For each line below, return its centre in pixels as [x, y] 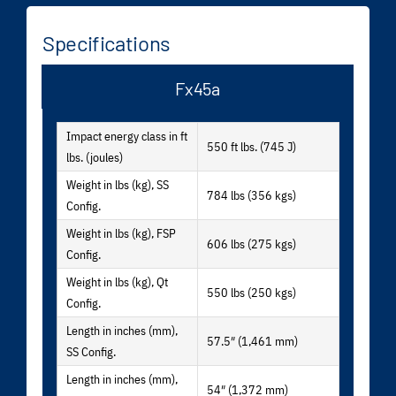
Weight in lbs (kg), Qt [117, 282]
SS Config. [91, 352]
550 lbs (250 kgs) [251, 293]
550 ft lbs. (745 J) [251, 147]
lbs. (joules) [95, 158]
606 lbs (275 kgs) [251, 244]
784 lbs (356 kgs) [251, 196]
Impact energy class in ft [127, 137]
